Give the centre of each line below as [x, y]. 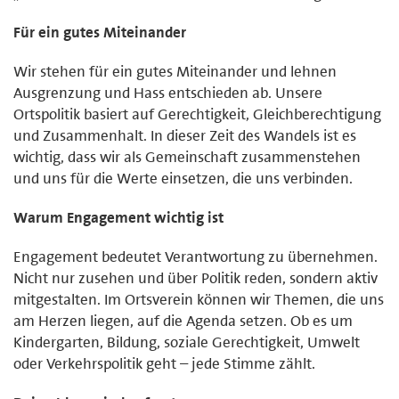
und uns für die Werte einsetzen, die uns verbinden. [183, 178]
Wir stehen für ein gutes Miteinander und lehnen [175, 71]
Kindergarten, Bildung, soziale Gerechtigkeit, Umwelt [187, 342]
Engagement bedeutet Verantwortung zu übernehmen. [195, 256]
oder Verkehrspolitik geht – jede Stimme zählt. [164, 363]
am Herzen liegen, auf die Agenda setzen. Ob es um [183, 320]
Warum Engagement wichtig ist [118, 217]
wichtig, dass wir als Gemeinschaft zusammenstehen [187, 156]
